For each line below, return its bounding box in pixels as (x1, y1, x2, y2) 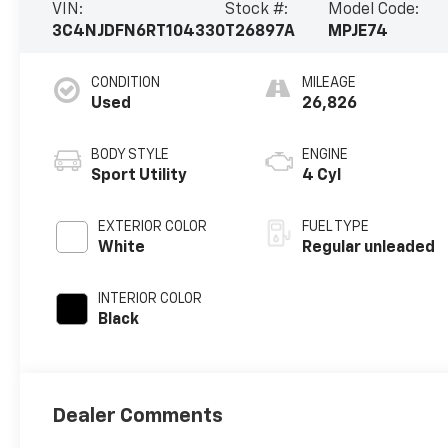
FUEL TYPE (302, 219, 370, 234)
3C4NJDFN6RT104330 (52, 23, 226, 40)
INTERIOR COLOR (98, 291, 203, 306)
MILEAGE (302, 75, 357, 90)
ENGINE (302, 147, 349, 162)
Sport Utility (91, 167, 188, 184)
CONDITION (91, 75, 161, 90)
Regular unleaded (302, 239, 436, 256)
